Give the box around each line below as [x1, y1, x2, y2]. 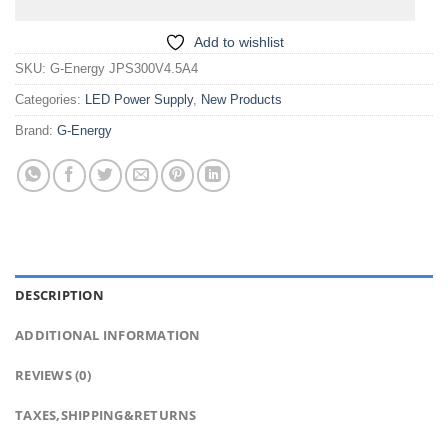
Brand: [15, 122, 57, 138]
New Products [201, 91, 282, 107]
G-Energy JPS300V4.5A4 [50, 60, 198, 76]
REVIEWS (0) [15, 365, 91, 384]
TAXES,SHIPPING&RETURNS [15, 405, 197, 424]
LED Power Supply [85, 91, 193, 107]
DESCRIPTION [15, 285, 104, 304]
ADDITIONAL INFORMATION [15, 325, 201, 344]
